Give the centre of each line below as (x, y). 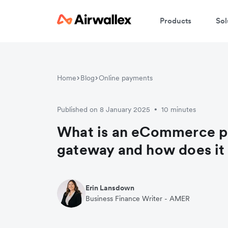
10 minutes (179, 109)
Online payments (126, 78)
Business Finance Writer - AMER (138, 198)
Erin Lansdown (110, 188)
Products (176, 20)
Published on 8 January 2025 (104, 109)
